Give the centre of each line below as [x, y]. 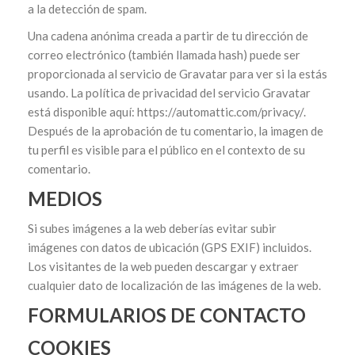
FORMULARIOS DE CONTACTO [167, 315]
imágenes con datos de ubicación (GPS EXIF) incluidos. [170, 247]
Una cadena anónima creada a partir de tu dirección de [168, 36]
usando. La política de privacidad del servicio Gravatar [169, 93]
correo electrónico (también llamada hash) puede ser [164, 55]
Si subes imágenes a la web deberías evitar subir [152, 228]
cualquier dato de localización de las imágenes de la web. [174, 285]
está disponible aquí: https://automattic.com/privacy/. [167, 112]
